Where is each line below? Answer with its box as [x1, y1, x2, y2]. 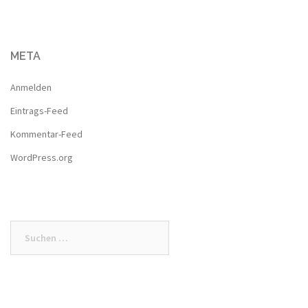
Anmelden [10, 80, 52, 93]
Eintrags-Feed [10, 104, 68, 117]
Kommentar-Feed [10, 127, 82, 140]
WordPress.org [10, 151, 73, 164]
